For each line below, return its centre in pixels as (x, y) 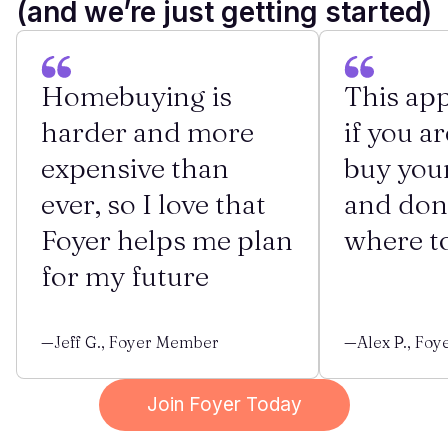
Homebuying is (136, 96)
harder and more (147, 132)
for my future (125, 276)
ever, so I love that (153, 204)
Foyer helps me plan (167, 240)
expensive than (135, 168)
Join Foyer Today (224, 404)
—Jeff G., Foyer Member (130, 342)
